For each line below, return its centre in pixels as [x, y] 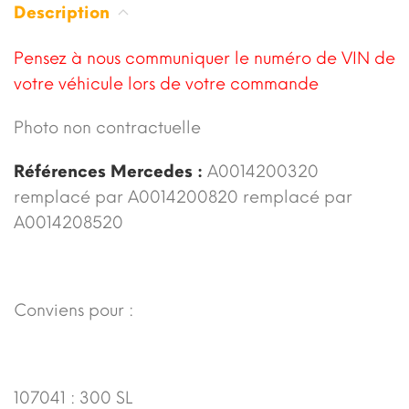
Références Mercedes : [110, 171]
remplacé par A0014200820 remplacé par [183, 197]
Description [64, 12]
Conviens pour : [73, 310]
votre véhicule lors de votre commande [166, 84]
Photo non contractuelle [107, 127]
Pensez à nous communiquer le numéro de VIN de [204, 58]
